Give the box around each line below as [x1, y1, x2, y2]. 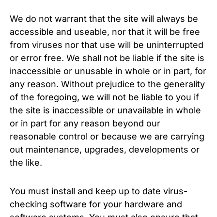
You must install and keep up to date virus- [10, 186, 187, 196]
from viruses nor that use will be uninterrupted [10, 40, 203, 50]
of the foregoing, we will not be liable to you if [10, 92, 199, 102]
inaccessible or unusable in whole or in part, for [10, 66, 206, 76]
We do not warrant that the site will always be [10, 14, 198, 24]
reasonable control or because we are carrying [10, 131, 204, 141]
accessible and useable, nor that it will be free [10, 27, 200, 37]
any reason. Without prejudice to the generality [10, 79, 205, 89]
